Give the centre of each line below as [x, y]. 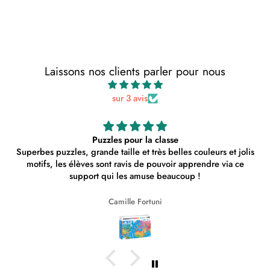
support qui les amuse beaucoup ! [76, 176]
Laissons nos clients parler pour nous [135, 71]
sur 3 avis [130, 99]
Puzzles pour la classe [75, 140]
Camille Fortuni [75, 201]
